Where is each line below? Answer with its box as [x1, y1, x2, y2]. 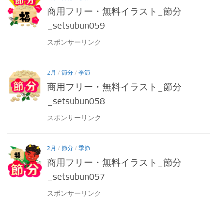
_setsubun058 [47, 95, 105, 107]
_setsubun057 [47, 170, 105, 182]
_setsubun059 [47, 20, 105, 31]
